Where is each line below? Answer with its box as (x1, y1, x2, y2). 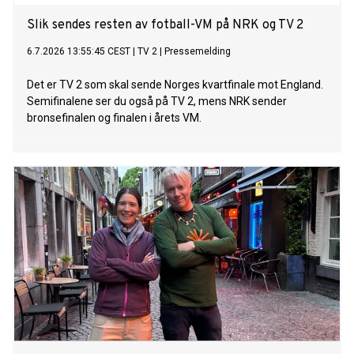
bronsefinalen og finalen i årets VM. (27, 111, 201, 125)
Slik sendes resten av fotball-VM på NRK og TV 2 (27, 17, 303, 34)
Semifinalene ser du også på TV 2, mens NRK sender (27, 95, 287, 108)
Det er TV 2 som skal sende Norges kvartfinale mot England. (27, 78, 323, 92)
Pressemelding (164, 46, 231, 58)
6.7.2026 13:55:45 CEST (27, 46, 130, 58)
